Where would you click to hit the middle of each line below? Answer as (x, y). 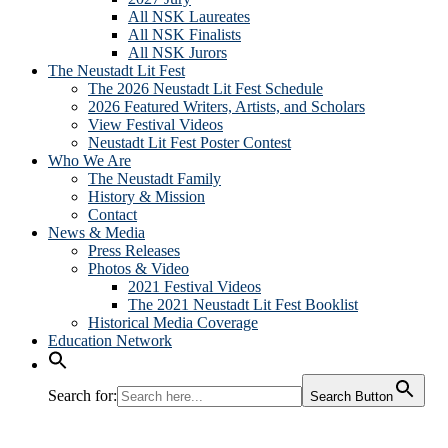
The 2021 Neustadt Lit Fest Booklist (243, 304)
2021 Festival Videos (194, 286)
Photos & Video (138, 268)
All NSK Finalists (184, 34)
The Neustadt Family (154, 178)
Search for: (82, 395)
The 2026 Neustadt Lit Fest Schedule (205, 88)
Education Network (110, 340)
